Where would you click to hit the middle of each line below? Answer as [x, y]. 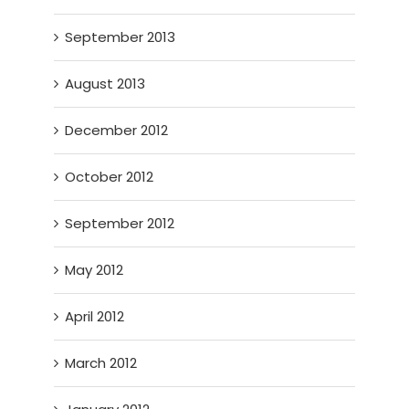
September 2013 [121, 37]
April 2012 [95, 316]
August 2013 [105, 83]
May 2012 [94, 269]
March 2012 [101, 362]
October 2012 [110, 176]
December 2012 [117, 130]
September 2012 [120, 223]
